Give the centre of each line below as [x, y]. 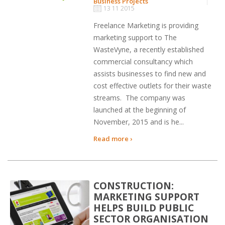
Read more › [113, 139]
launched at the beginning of [140, 110]
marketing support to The [135, 38]
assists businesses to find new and [150, 74]
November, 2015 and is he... [139, 122]
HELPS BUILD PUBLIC [144, 208]
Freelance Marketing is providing [146, 26]
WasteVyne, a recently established [149, 50]
